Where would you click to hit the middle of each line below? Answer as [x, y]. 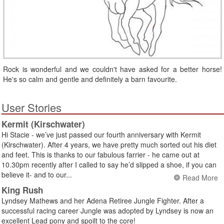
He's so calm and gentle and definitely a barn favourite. [90, 79]
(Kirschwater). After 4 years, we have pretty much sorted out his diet [109, 144]
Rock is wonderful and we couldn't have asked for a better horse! [112, 69]
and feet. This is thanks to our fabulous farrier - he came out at [100, 154]
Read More [200, 177]
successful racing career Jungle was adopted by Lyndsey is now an [107, 210]
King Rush [22, 190]
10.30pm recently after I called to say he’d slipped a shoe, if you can [109, 164]
